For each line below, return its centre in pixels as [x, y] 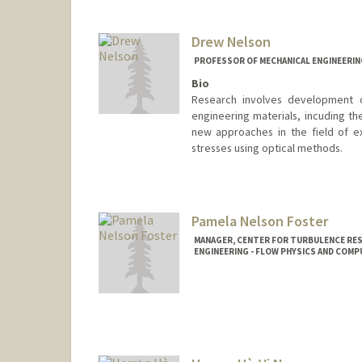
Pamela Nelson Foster [259, 221]
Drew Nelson [231, 41]
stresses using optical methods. [267, 148]
